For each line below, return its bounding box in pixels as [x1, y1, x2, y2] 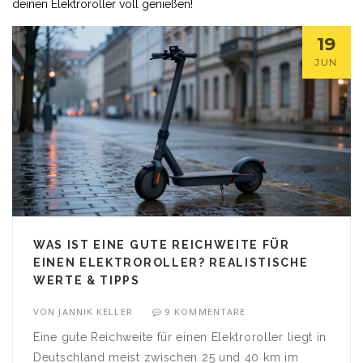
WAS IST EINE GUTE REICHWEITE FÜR [33, 238, 290, 252]
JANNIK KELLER [58, 305, 133, 318]
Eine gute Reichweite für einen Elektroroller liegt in [33, 331, 327, 344]
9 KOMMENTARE [165, 305, 246, 318]
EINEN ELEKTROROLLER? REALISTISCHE [33, 256, 309, 270]
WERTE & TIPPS [33, 274, 140, 288]
